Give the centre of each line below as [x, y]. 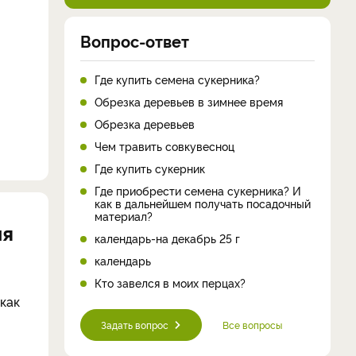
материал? [124, 215]
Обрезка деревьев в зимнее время [189, 101]
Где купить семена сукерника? [177, 79]
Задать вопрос [135, 324]
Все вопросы [252, 324]
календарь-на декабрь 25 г [167, 238]
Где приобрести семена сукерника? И [198, 190]
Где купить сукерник [150, 168]
